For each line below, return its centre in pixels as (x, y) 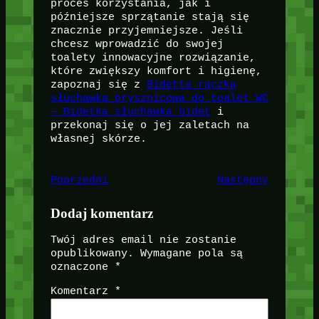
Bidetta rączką (191, 85)
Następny (243, 181)
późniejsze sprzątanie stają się (150, 17)
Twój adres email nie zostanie (143, 240)
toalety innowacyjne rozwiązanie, (153, 58)
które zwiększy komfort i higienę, (156, 72)
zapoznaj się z (98, 85)
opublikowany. (92, 254)
